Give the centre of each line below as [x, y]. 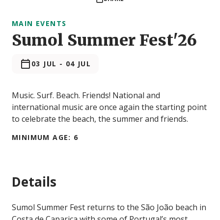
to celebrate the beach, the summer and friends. [100, 119]
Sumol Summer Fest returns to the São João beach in [109, 207]
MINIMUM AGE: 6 [45, 137]
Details [34, 182]
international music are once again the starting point [109, 107]
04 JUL [78, 64]
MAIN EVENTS [39, 24]
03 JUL [44, 64]
